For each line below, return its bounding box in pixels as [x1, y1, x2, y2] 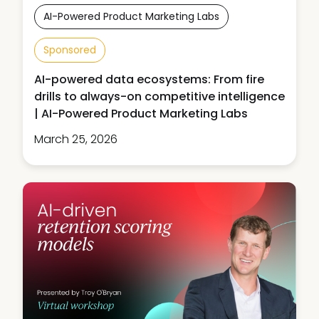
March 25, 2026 [34, 131, 117, 148]
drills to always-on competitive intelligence [34, 88, 285, 105]
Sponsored [43, 43, 96, 58]
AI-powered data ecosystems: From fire [34, 71, 264, 88]
